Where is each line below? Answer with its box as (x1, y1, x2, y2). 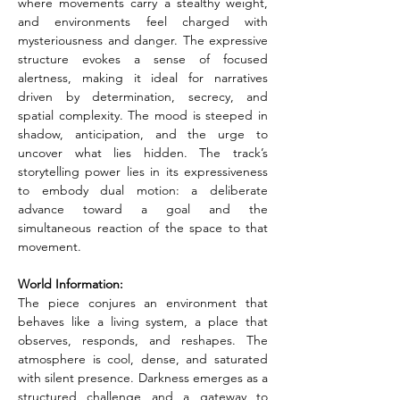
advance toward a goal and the (18, 201, 268, 217)
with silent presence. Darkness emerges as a (18, 370, 268, 386)
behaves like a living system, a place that (18, 313, 268, 329)
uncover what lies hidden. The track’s (18, 145, 268, 161)
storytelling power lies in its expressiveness (18, 163, 268, 179)
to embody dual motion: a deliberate (18, 182, 268, 198)
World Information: (18, 276, 123, 292)
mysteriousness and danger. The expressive (18, 32, 268, 48)
